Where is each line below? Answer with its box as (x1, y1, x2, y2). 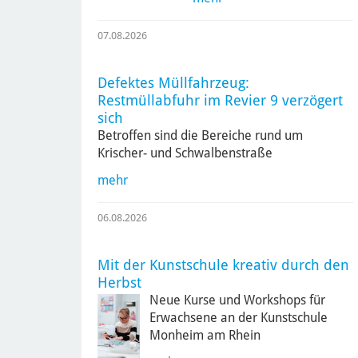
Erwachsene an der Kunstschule (149, 309, 328, 325)
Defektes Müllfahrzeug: (97, 74, 249, 91)
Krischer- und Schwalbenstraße (97, 145, 272, 161)
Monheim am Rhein (149, 327, 261, 343)
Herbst (97, 273, 141, 291)
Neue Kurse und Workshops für (149, 292, 326, 308)
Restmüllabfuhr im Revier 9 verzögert (97, 91, 343, 109)
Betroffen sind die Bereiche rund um (97, 127, 303, 143)
